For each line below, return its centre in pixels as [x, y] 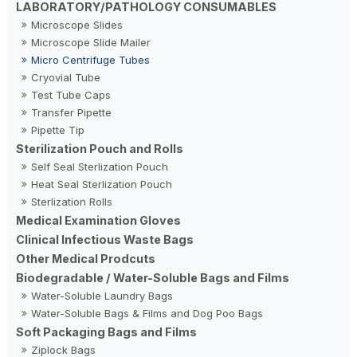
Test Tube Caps [71, 94]
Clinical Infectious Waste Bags [105, 239]
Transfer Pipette [72, 112]
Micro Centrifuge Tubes [91, 59]
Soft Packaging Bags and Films [107, 331]
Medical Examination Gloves [99, 220]
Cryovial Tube [66, 77]
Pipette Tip [58, 129]
